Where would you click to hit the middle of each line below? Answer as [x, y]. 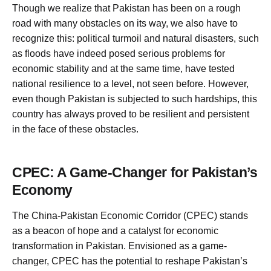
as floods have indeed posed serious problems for [119, 54]
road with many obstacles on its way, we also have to [125, 24]
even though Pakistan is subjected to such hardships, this [135, 99]
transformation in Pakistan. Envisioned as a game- [119, 246]
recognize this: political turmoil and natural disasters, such [135, 39]
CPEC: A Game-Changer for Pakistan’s [135, 173]
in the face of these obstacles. [75, 129]
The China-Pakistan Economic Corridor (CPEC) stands [130, 216]
